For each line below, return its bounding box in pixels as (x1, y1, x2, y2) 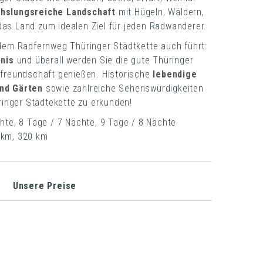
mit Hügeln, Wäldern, (118, 6, 204, 18)
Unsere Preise (12, 180, 77, 191)
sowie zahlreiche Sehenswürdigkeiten (43, 83, 204, 94)
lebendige (150, 69, 197, 80)
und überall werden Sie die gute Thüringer (14, 55, 194, 66)
